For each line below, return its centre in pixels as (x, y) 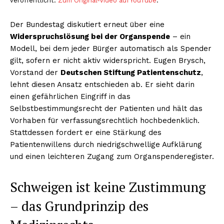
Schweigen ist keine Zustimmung (108, 187)
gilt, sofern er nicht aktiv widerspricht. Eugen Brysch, (108, 60)
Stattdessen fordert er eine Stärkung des (86, 132)
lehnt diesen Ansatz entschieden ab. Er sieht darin (102, 84)
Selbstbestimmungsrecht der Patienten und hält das (106, 108)
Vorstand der (35, 72)
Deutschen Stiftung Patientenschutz (131, 72)
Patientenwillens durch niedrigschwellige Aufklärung (106, 144)
